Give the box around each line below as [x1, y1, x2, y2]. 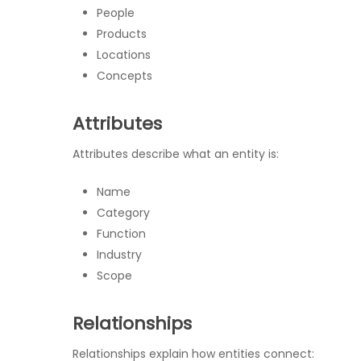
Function [97, 226, 146, 242]
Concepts [97, 68, 152, 84]
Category [97, 205, 150, 221]
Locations [97, 47, 151, 63]
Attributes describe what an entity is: [73, 146, 279, 162]
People [97, 5, 135, 21]
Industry [97, 247, 142, 263]
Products [97, 26, 147, 42]
